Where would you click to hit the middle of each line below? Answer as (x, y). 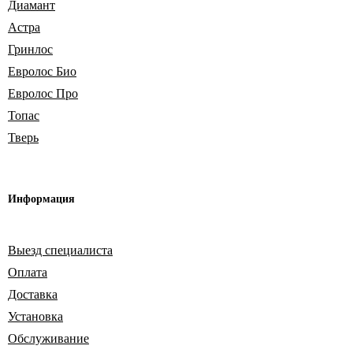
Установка (35, 317)
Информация (41, 199)
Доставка (33, 295)
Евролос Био (42, 72)
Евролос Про (43, 94)
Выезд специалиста (60, 251)
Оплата (28, 273)
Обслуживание (48, 339)
